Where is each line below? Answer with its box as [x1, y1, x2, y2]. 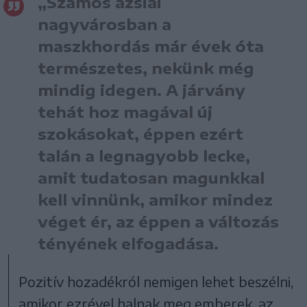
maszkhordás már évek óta [38, 36, 264, 56]
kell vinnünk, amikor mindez [38, 189, 273, 209]
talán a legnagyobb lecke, [38, 145, 250, 165]
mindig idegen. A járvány [38, 79, 245, 99]
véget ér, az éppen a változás [38, 211, 279, 231]
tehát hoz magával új [38, 101, 212, 121]
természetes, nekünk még [38, 58, 254, 77]
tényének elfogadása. [38, 233, 219, 253]
